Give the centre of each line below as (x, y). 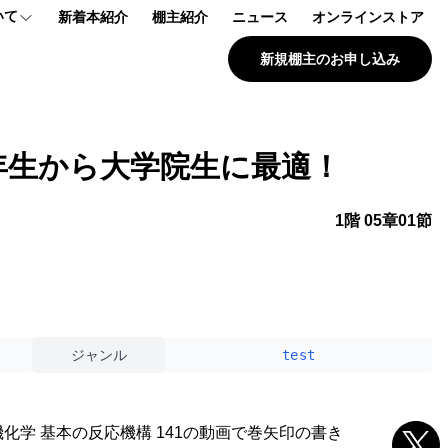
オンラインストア (368, 17)
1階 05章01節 (383, 220)
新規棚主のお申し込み (330, 58)
